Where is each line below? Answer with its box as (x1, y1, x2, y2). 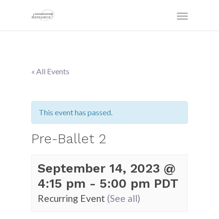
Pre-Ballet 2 (31, 131, 106, 147)
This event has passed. (39, 108, 112, 117)
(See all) (107, 193, 140, 204)
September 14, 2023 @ (38, 161, 175, 175)
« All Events (31, 66, 69, 76)
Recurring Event (38, 193, 107, 204)
